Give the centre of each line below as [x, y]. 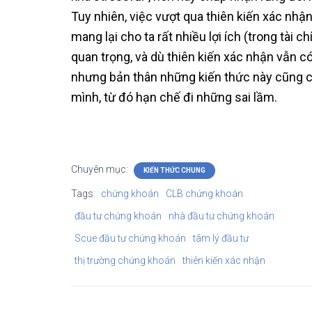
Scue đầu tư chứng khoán [130, 238]
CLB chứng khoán [204, 194]
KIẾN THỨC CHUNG [174, 170]
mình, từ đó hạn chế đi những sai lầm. [174, 97]
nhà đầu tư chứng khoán [221, 216]
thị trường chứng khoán [125, 260]
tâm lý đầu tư [221, 238]
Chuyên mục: [101, 169]
